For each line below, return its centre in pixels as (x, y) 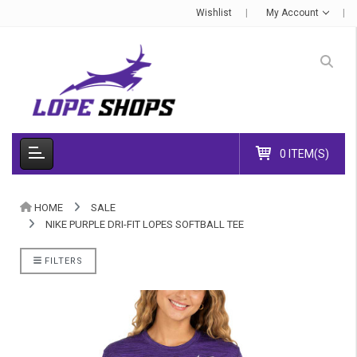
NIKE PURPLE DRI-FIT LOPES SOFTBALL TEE (145, 224)
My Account (294, 13)
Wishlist (214, 13)
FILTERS (62, 261)
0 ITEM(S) (304, 153)
